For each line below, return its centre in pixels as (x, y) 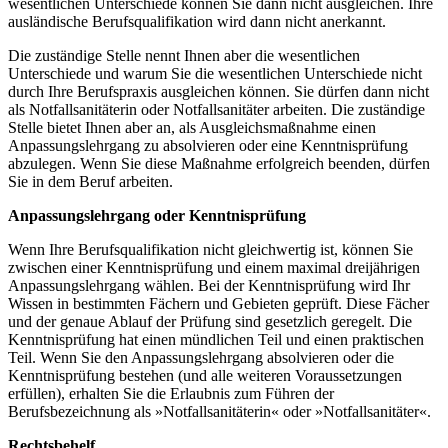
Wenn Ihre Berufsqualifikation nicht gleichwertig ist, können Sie (210, 250)
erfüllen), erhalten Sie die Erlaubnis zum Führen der (171, 394)
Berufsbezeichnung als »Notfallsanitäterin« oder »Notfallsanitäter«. (219, 412)
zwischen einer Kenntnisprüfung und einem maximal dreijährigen (214, 268)
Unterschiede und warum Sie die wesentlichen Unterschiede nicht (215, 74)
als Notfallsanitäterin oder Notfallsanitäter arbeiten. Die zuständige (216, 110)
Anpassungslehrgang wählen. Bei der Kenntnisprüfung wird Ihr (209, 286)
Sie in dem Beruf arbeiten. (90, 182)
